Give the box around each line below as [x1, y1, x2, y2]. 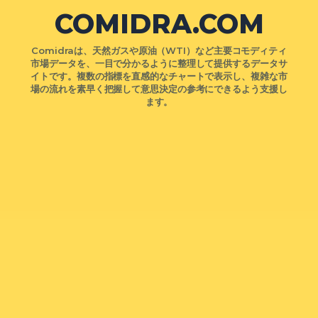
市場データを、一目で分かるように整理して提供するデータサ [31, 57, 287, 70]
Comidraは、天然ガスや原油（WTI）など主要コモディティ [31, 45, 287, 57]
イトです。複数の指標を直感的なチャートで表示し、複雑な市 [31, 70, 287, 82]
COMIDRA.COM [54, 8, 264, 40]
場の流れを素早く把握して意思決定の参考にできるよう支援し [31, 83, 287, 95]
